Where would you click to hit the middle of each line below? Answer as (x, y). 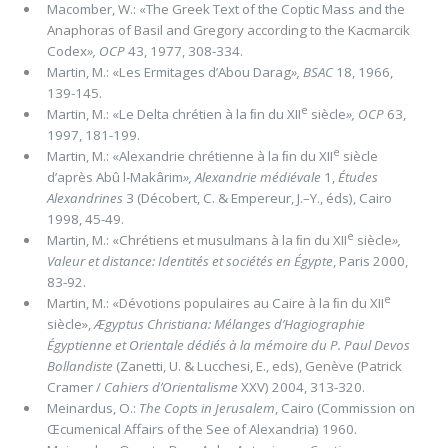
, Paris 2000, (370, 260)
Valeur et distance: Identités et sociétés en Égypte (189, 260)
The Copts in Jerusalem (206, 407)
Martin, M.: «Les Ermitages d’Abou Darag (168, 71)
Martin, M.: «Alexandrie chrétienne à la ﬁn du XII (189, 155)
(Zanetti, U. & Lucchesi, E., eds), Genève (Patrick (257, 365)
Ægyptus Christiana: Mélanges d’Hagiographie (229, 323)
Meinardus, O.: (92, 407)
